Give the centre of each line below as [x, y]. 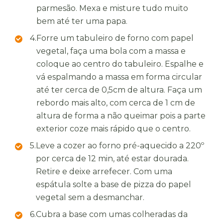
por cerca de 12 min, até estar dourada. [112, 159]
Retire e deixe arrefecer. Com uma [104, 171]
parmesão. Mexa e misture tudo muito [112, 8]
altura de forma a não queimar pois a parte [121, 116]
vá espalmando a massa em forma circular [119, 77]
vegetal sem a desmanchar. [90, 197]
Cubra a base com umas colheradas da [112, 214]
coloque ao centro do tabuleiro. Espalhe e [120, 64]
